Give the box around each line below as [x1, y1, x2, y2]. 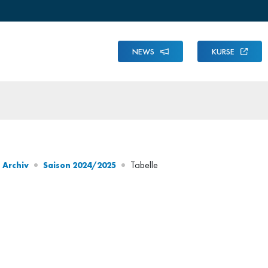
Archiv [2, 160, 29, 170]
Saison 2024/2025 [43, 160, 116, 170]
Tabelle [130, 159, 158, 171]
